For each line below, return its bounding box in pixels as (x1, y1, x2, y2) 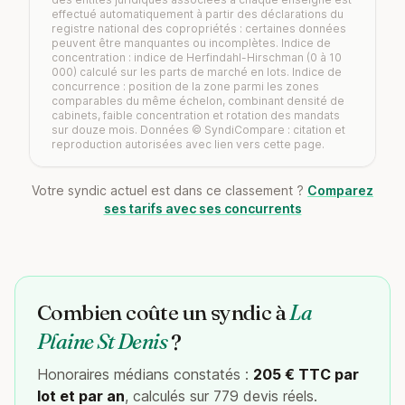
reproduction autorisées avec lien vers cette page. (52, 137, 325, 151)
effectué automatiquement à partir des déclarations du (52, 7, 344, 21)
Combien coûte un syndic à (37, 299, 290, 325)
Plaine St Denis (37, 328, 167, 354)
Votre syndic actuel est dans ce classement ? (32, 183, 307, 198)
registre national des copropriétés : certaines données (52, 22, 346, 35)
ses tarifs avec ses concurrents (103, 201, 302, 216)
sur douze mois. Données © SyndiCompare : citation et (52, 123, 345, 137)
